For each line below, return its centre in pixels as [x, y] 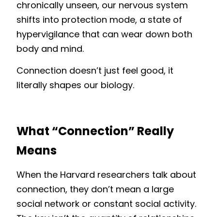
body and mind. [50, 49]
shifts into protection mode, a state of [99, 20]
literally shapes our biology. [75, 85]
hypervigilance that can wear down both [104, 34]
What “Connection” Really [95, 131]
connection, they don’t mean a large [95, 189]
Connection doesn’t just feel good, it [95, 70]
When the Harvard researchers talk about [106, 175]
